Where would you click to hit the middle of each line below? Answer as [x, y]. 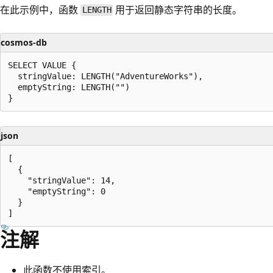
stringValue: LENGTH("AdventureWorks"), [105, 76]
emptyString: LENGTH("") [69, 87]
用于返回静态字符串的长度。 [178, 9]
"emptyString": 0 [57, 191]
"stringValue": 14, [62, 180]
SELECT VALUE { [42, 65]
